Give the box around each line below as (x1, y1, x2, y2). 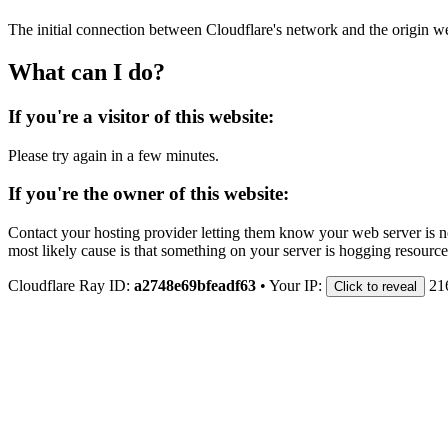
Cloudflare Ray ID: (8, 276, 134, 294)
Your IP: (269, 276, 326, 294)
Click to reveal (334, 278, 417, 294)
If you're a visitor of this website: (8, 105, 274, 127)
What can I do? (8, 58, 165, 85)
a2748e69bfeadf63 (134, 276, 256, 294)
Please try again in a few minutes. (8, 146, 219, 164)
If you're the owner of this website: (8, 183, 289, 205)
